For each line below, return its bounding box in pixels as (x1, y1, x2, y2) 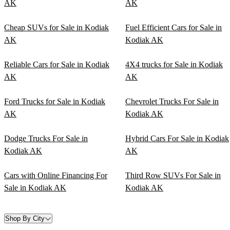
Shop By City (5, 215, 45, 223)
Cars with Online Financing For (4, 171, 107, 180)
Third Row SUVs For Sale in (125, 171, 221, 180)
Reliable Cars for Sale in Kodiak (4, 60, 109, 69)
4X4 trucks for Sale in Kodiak (125, 60, 223, 69)
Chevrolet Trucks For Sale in (125, 97, 219, 106)
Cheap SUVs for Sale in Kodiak (4, 23, 109, 32)
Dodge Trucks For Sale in (4, 134, 88, 143)
